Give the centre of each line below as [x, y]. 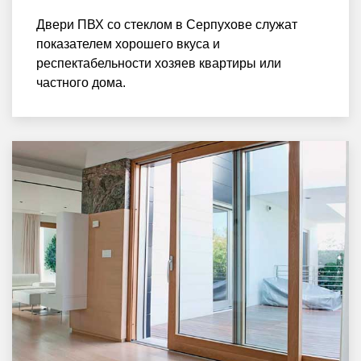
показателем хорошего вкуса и [128, 44]
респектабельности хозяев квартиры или [159, 64]
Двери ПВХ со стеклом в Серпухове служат [167, 25]
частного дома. [81, 83]
